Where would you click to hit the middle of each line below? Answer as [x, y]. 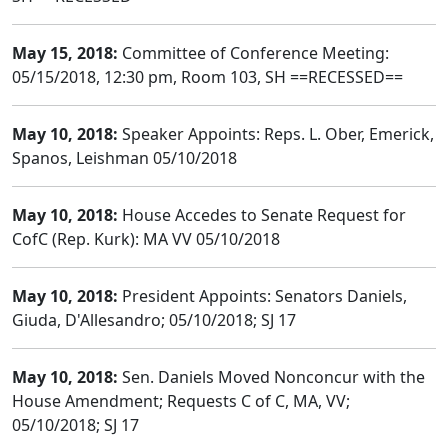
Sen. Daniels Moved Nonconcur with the [271, 377]
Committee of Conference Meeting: [253, 53]
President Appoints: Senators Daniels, [262, 296]
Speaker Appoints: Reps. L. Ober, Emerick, [276, 134]
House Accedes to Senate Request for [262, 215]
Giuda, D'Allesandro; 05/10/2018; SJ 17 [154, 320]
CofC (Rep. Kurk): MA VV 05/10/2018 [146, 239]
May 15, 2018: [65, 53]
